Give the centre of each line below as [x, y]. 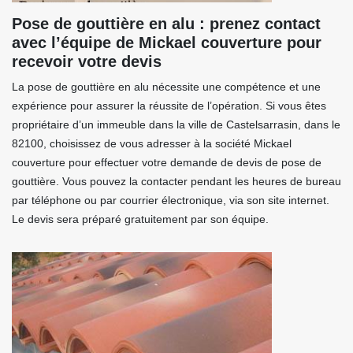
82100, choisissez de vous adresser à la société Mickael [152, 143]
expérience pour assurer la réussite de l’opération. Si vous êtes [169, 106]
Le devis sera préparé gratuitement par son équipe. [140, 219]
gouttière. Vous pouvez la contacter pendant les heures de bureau [176, 181]
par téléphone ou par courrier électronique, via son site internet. [171, 200]
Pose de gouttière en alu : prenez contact [166, 24]
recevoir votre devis [87, 61]
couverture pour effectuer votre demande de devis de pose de [167, 162]
